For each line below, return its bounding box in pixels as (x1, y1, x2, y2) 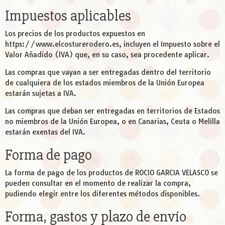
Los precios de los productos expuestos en (5, 29, 145, 39)
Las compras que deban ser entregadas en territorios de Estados (5, 106, 220, 116)
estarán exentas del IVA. (5, 128, 85, 137)
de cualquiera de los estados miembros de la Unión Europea (5, 78, 204, 88)
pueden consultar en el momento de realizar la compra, (5, 179, 191, 188)
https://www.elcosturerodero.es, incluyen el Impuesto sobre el (5, 40, 220, 49)
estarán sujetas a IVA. (5, 89, 76, 98)
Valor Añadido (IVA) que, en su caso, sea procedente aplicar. (5, 50, 209, 60)
